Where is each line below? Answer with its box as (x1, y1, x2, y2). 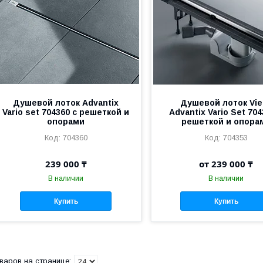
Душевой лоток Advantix (13, 98, 119, 108)
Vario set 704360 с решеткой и (2, 107, 130, 117)
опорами (47, 117, 85, 127)
